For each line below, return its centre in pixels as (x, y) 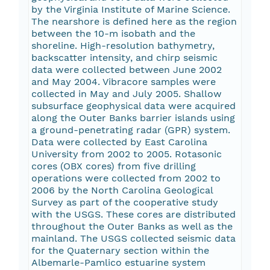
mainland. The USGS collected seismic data (133, 239)
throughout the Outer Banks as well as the (132, 227)
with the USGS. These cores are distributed (133, 215)
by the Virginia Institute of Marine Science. (130, 10)
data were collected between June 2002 (126, 70)
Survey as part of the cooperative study (124, 202)
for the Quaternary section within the (120, 251)
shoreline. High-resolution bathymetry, (123, 46)
